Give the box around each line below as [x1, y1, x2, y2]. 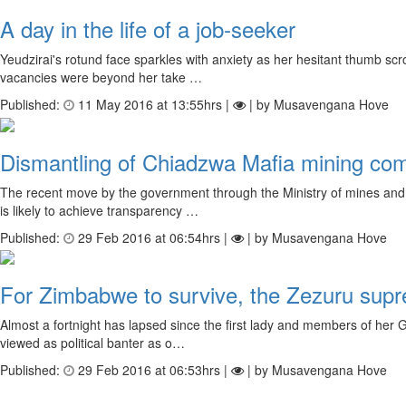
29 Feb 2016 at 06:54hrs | [74, 227, 231, 246]
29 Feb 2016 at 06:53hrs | [74, 360, 231, 379]
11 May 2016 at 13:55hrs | [74, 95, 233, 114]
